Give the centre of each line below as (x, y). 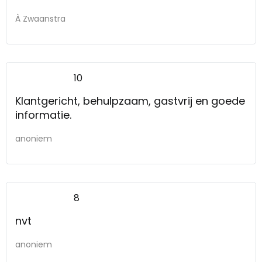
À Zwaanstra (40, 18)
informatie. (45, 115)
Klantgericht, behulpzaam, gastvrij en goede (130, 101)
